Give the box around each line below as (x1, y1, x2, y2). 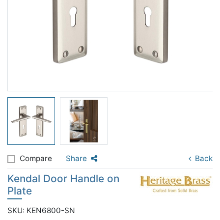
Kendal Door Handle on (7, 172, 119, 185)
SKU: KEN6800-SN (7, 206, 75, 215)
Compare (20, 154, 52, 163)
